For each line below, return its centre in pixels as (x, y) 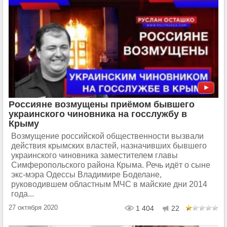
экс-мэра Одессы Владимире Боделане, (86, 174)
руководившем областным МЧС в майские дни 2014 (109, 184)
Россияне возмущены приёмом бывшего (102, 104)
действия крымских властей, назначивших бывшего (109, 145)
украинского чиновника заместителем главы (94, 155)
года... (23, 194)
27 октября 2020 (33, 207)
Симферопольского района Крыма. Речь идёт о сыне (111, 165)
